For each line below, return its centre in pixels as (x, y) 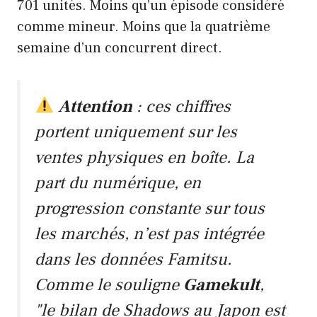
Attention (96, 106)
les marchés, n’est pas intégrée (149, 234)
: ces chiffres (182, 106)
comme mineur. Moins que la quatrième (144, 27)
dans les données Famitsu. (133, 259)
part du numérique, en (118, 183)
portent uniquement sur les (136, 132)
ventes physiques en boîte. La (144, 157)
